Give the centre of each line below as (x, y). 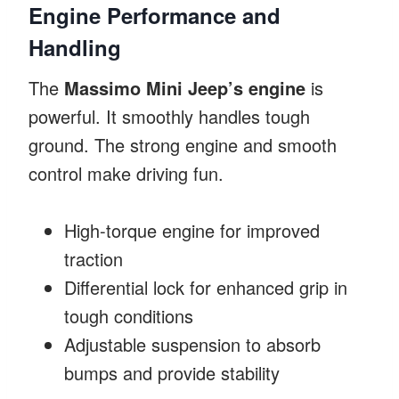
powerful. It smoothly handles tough (169, 116)
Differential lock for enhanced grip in (206, 287)
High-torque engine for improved (192, 230)
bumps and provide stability (172, 372)
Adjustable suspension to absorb (192, 344)
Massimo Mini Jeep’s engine (185, 87)
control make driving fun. (126, 173)
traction (94, 258)
